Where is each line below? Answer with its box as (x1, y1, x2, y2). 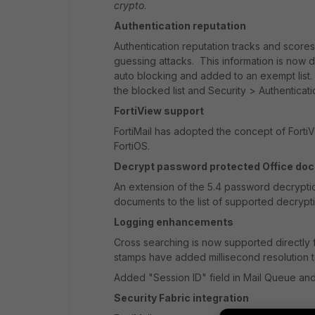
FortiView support (114, 105, 204, 117)
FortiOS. (114, 140, 153, 152)
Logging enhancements (114, 216, 233, 228)
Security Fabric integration (114, 292, 249, 304)
